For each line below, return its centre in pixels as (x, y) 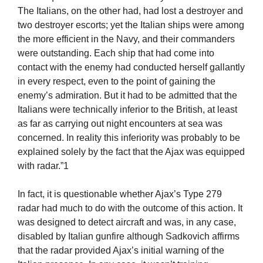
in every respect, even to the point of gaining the (117, 82)
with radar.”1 (43, 166)
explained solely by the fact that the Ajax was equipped (131, 152)
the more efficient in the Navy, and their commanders (126, 39)
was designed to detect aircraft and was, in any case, (127, 222)
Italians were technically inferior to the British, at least (127, 110)
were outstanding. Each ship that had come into (116, 53)
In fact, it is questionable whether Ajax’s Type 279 (120, 194)
